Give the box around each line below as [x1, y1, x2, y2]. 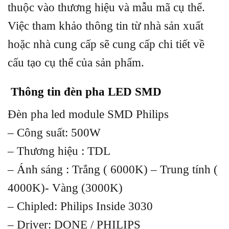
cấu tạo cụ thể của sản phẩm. [8, 56, 144, 69]
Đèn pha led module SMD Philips [8, 108, 169, 121]
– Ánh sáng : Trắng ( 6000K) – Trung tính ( [8, 163, 218, 176]
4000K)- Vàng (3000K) [8, 181, 123, 195]
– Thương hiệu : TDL [8, 145, 110, 158]
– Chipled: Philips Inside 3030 [8, 200, 153, 213]
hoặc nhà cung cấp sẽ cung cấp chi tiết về [8, 37, 204, 51]
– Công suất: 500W [8, 126, 101, 140]
